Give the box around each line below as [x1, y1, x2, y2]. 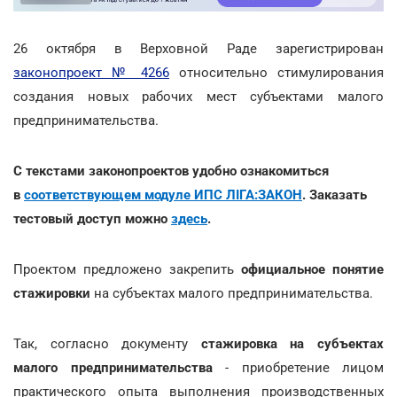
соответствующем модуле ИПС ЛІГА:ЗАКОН [24, 186, 302, 203]
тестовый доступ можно [13, 210, 171, 227]
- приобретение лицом [212, 359, 384, 376]
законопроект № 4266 [13, 64, 169, 81]
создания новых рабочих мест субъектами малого [13, 88, 384, 105]
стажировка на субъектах [188, 335, 385, 352]
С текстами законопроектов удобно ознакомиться [13, 162, 329, 179]
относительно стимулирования [169, 64, 384, 81]
